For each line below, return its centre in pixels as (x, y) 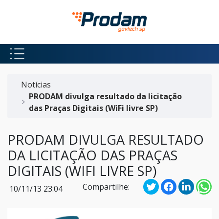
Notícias (36, 84)
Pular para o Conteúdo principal (65, 12)
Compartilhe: (106, 187)
